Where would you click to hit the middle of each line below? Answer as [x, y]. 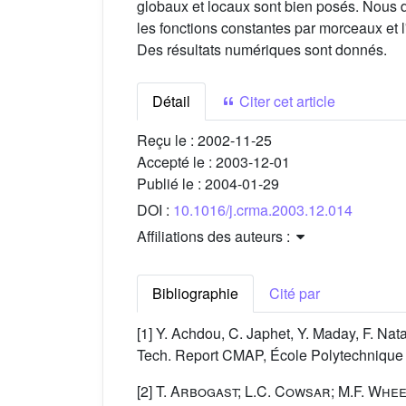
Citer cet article [285, 101]
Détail [171, 101]
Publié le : [171, 184]
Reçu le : [167, 140]
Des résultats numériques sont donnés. [262, 50]
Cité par [295, 294]
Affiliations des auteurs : [215, 237]
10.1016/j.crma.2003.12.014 [263, 210]
